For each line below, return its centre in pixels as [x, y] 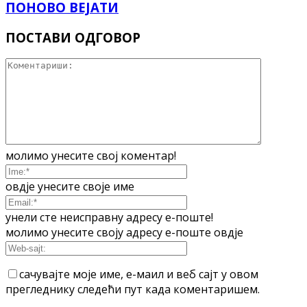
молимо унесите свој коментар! [91, 156]
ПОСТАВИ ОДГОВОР [73, 37]
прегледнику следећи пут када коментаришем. [133, 290]
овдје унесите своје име [70, 187]
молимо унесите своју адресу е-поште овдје [124, 233]
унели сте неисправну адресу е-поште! [109, 218]
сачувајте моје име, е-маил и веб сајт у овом [139, 274]
